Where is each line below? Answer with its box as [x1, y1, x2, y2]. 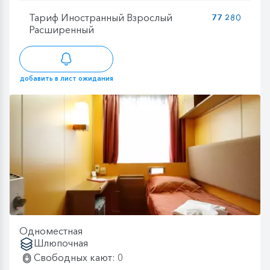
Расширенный [29, 23, 94, 36]
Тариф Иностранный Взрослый [29, 11, 172, 24]
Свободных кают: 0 [34, 251, 123, 264]
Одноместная [19, 225, 83, 237]
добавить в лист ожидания [19, 74, 113, 83]
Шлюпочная [34, 237, 88, 250]
